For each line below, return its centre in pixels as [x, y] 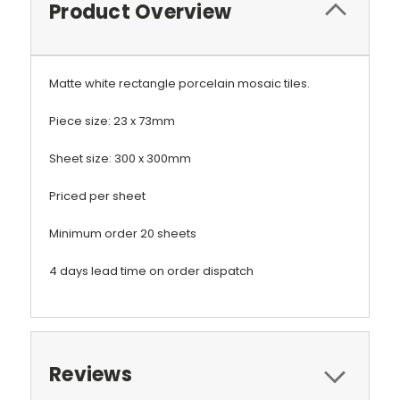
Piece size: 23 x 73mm [112, 121]
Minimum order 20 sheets [123, 233]
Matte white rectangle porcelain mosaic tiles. [179, 83]
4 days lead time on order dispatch [151, 271]
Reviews [91, 374]
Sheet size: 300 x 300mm [120, 158]
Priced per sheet [97, 196]
